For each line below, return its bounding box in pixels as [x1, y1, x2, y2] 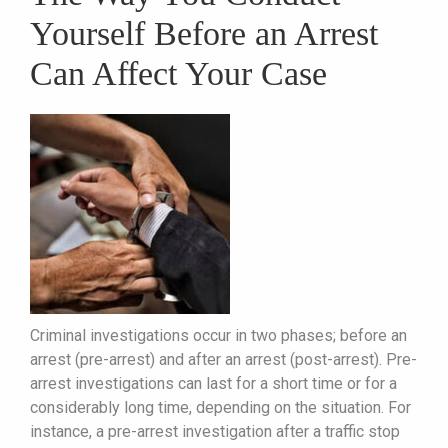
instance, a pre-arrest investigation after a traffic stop [30, 421, 400, 441]
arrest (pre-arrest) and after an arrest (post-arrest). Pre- [30, 349, 417, 369]
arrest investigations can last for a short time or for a [30, 373, 397, 393]
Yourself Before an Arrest [30, 14, 378, 52]
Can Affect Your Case [30, 54, 327, 92]
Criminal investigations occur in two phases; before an [30, 325, 407, 345]
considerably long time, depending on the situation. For [30, 397, 411, 417]
